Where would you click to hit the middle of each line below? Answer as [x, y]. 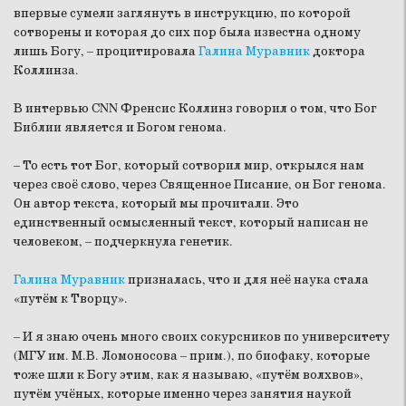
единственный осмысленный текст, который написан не [191, 222]
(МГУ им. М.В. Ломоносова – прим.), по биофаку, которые [192, 356]
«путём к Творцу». [71, 299]
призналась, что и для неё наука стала [247, 280]
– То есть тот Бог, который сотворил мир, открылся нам [189, 165]
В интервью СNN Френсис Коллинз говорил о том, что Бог [195, 108]
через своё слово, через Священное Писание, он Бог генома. [200, 184]
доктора [338, 51]
